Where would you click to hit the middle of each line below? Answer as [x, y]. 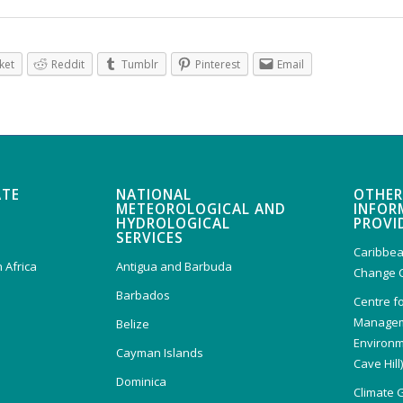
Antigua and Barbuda [175, 266]
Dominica [142, 381]
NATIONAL [154, 194]
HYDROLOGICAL [174, 223]
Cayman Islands [160, 352]
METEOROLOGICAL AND [201, 209]
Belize [133, 323]
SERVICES [150, 237]
